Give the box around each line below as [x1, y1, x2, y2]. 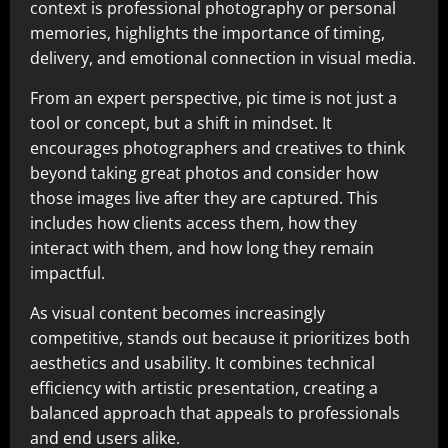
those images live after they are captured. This [30, 187, 378, 210]
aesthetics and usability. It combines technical [30, 352, 375, 375]
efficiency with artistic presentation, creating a [30, 377, 378, 400]
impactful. [30, 262, 105, 285]
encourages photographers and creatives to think [30, 137, 405, 160]
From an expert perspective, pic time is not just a [30, 87, 397, 110]
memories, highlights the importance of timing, [30, 22, 385, 45]
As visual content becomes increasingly [30, 302, 325, 325]
